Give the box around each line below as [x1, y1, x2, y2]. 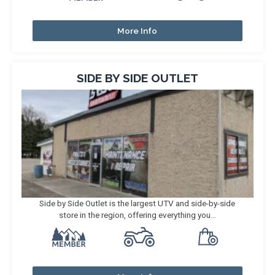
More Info [117, 26, 158, 36]
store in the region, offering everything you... [58, 210, 216, 220]
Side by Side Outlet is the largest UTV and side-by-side [39, 198, 236, 208]
